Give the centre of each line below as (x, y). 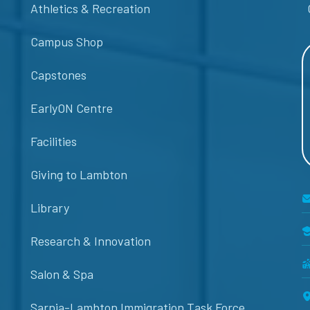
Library (50, 208)
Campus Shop (67, 42)
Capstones (58, 75)
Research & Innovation (91, 241)
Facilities (54, 142)
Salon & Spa (62, 274)
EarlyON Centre (72, 108)
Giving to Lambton (79, 175)
